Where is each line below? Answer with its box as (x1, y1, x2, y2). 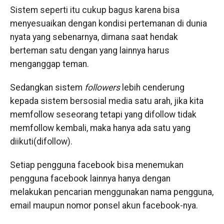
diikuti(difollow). (9, 136, 72, 146)
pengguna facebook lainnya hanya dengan (9, 173, 170, 183)
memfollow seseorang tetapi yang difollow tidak (9, 109, 196, 119)
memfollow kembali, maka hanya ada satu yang (9, 123, 190, 133)
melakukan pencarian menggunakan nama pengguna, (9, 187, 213, 197)
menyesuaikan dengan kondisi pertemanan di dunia (9, 18, 207, 28)
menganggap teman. (9, 59, 89, 69)
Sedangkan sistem (9, 82, 84, 92)
